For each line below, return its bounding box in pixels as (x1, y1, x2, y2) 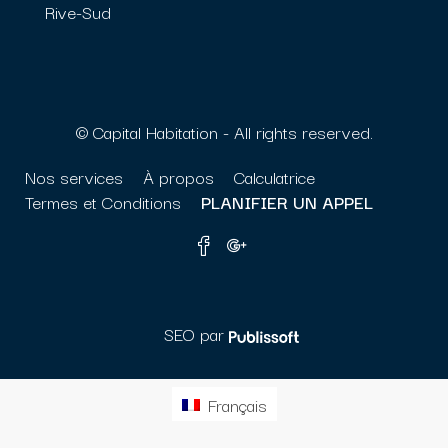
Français (207, 391, 267, 419)
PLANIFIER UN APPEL (201, 188, 373, 216)
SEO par (149, 320, 229, 348)
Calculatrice (234, 163, 315, 191)
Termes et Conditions (25, 188, 181, 216)
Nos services (25, 163, 123, 191)
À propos (143, 163, 214, 191)
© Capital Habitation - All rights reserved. (75, 118, 373, 146)
